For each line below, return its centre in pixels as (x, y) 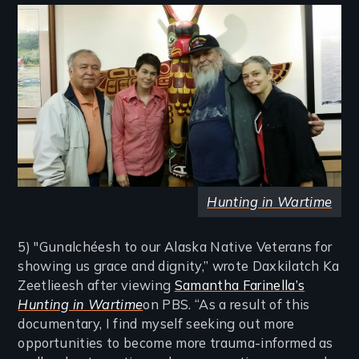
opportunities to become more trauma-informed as (175, 343)
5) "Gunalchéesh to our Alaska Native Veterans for (175, 246)
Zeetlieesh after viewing (96, 285)
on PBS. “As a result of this (226, 304)
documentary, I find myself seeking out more (156, 323)
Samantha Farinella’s (240, 285)
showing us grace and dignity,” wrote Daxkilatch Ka (179, 266)
